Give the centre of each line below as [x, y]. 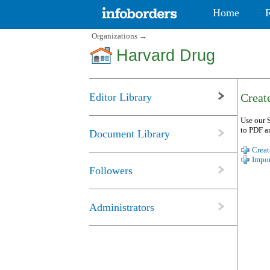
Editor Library [121, 97]
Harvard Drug [166, 56]
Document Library [130, 134]
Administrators [122, 208]
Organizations [115, 36]
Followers [111, 171]
